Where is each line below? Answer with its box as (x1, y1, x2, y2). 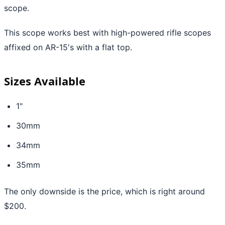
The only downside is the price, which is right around (4, 186, 205, 196)
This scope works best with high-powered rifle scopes (4, 27, 211, 38)
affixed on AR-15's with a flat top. (4, 42, 132, 52)
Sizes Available (4, 73, 85, 88)
